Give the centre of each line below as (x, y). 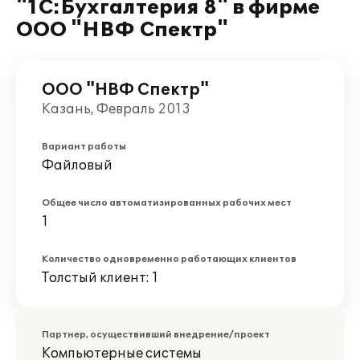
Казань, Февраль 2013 (116, 109)
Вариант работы (84, 147)
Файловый (77, 166)
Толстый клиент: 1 (100, 278)
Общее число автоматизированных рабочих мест (167, 203)
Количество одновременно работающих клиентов (169, 259)
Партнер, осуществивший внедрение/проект (156, 335)
